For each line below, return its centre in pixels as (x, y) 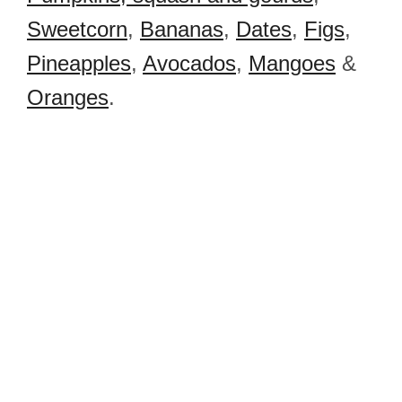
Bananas (182, 29)
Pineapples (79, 63)
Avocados (189, 63)
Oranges (68, 97)
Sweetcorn (77, 29)
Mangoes (292, 63)
